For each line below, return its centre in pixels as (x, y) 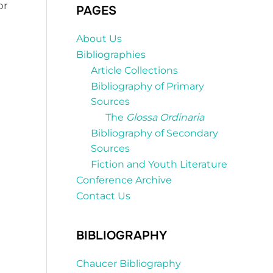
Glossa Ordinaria (165, 118)
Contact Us (103, 196)
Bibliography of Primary (147, 87)
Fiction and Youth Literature (159, 165)
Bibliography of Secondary (154, 133)
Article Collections (134, 71)
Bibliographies (111, 55)
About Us (99, 39)
